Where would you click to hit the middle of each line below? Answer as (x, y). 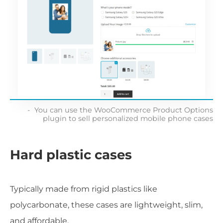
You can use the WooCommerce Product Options (124, 110)
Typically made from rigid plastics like (84, 189)
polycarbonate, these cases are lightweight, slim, (106, 205)
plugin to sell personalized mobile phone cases (128, 118)
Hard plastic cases (71, 155)
